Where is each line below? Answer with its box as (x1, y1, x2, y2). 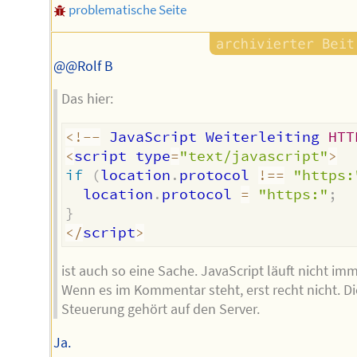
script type (74, 147, 171, 166)
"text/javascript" (179, 147, 329, 166)
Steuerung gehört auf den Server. (61, 300, 260, 319)
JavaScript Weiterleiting (100, 128, 329, 147)
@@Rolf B (53, 57, 114, 75)
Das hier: (61, 90, 113, 108)
